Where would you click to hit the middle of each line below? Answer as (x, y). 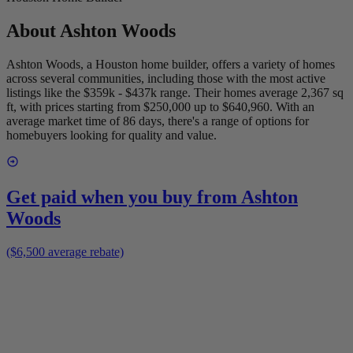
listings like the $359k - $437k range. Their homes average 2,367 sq (175, 93)
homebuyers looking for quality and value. (111, 136)
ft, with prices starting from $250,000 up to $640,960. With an (160, 107)
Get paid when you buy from (124, 197)
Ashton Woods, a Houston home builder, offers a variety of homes (171, 65)
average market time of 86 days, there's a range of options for (158, 121)
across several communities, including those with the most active (166, 79)
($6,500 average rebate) (65, 251)
